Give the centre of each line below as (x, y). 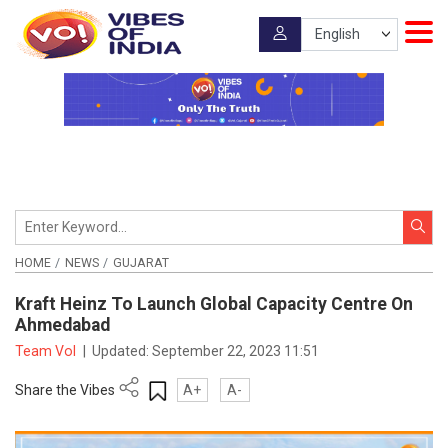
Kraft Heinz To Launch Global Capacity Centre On (214, 304)
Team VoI (47, 350)
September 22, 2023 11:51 (236, 350)
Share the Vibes (65, 389)
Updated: (122, 350)
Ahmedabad (62, 325)
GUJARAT (140, 262)
